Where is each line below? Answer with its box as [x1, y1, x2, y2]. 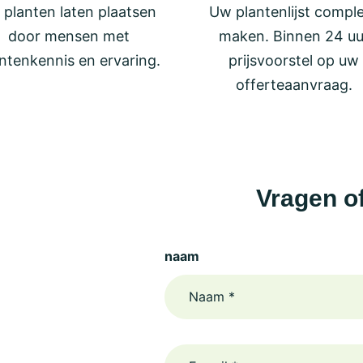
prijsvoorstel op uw [228, 51, 360, 69]
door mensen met [8, 27, 130, 45]
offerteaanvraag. [235, 75, 352, 93]
